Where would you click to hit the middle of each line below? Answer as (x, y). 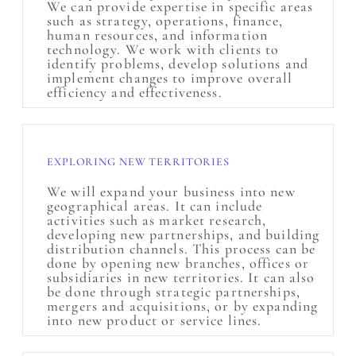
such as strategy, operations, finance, (165, 21)
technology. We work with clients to (163, 49)
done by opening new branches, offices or (178, 263)
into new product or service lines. (155, 320)
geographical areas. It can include (155, 206)
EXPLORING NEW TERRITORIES (138, 162)
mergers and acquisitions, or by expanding (183, 306)
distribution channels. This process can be (182, 249)
